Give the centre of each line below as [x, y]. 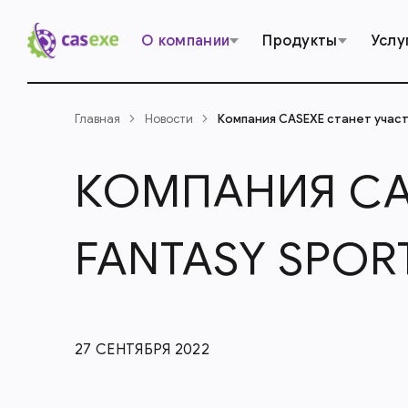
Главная [97, 119]
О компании [186, 41]
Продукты [300, 41]
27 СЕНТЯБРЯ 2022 [143, 350]
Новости [169, 119]
